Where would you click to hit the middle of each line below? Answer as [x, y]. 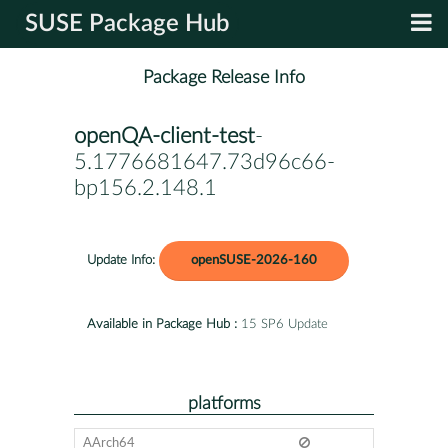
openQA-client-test [164, 136]
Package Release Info [224, 78]
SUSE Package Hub [127, 24]
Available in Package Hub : [162, 324]
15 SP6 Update [282, 324]
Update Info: [121, 260]
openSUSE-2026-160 [254, 260]
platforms [224, 403]
